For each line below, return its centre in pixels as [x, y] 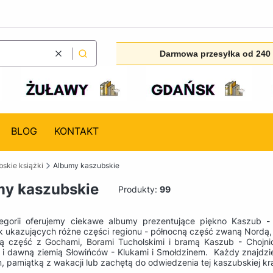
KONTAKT [76, 131]
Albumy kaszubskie [86, 165]
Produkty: [139, 190]
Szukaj [94, 58]
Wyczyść [73, 58]
